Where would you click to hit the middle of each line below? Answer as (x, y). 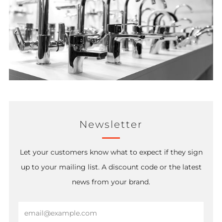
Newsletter (111, 125)
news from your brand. (111, 182)
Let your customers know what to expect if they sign (111, 152)
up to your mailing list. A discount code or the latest (111, 167)
